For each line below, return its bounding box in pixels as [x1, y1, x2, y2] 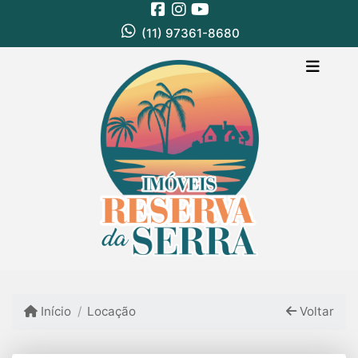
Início [38, 304, 72, 320]
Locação [87, 304, 137, 320]
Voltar [296, 304, 334, 320]
